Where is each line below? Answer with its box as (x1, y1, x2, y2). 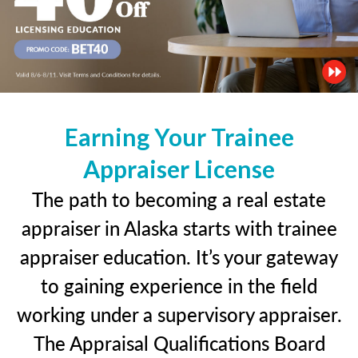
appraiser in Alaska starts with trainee (21, 213, 337, 241)
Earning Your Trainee (64, 121, 294, 151)
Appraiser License (83, 153, 275, 183)
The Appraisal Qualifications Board (33, 328, 325, 356)
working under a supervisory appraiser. (16, 300, 342, 328)
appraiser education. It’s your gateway (20, 242, 338, 270)
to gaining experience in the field (41, 271, 317, 299)
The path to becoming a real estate (32, 185, 326, 213)
